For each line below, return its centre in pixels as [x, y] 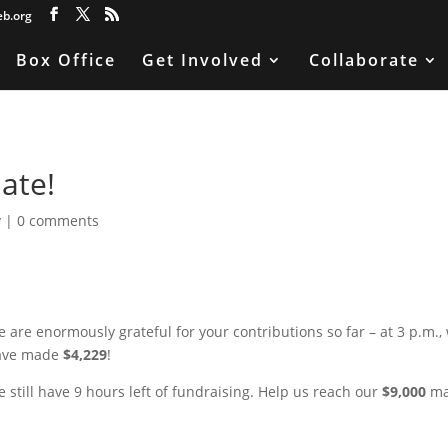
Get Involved [202, 60]
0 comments [58, 220]
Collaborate [364, 60]
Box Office [66, 60]
